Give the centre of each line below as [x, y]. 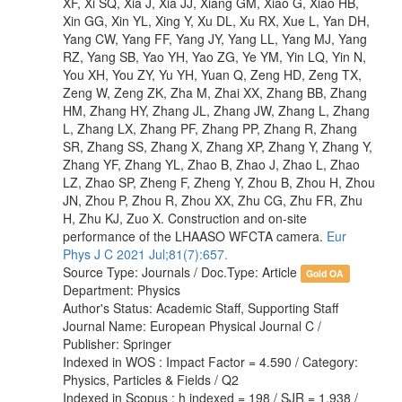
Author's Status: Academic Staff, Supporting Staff [201, 307]
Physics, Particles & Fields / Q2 [151, 379]
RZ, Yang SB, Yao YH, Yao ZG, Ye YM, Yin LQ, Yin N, [214, 56]
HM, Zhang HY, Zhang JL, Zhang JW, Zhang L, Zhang [216, 110]
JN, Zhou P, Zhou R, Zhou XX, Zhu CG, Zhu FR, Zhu [213, 200]
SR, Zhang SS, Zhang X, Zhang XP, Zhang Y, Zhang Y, [218, 146]
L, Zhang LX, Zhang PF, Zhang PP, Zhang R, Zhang [210, 128]
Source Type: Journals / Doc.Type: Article [182, 271]
